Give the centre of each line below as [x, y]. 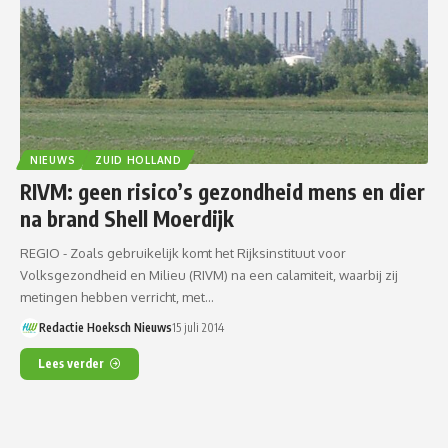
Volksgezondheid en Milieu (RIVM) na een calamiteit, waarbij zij [209, 274]
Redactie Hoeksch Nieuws [105, 327]
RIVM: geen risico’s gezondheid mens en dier [222, 191]
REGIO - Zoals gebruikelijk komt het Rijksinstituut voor [183, 252]
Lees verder [71, 363]
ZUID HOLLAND [138, 159]
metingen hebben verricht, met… [117, 296]
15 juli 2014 [197, 327]
